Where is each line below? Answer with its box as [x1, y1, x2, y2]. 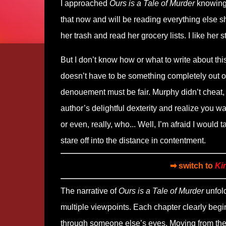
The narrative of [60, 187, 119, 195]
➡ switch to [170, 161, 215, 170]
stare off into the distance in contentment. [60, 136, 206, 145]
